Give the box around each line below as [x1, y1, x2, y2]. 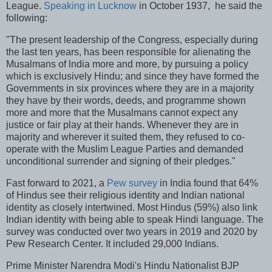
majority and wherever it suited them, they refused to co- [6, 131, 245, 142]
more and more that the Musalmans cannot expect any [6, 107, 238, 118]
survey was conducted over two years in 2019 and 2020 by [6, 226, 257, 237]
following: [6, 13, 50, 24]
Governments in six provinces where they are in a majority [6, 83, 254, 93]
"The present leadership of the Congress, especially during [6, 34, 258, 45]
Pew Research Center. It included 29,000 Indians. [6, 238, 223, 249]
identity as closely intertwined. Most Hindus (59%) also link [6, 202, 257, 212]
